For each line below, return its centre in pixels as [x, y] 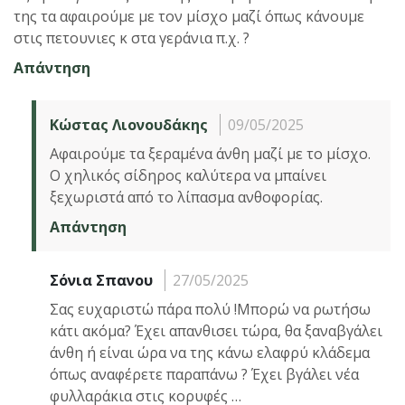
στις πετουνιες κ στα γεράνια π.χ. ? [132, 38]
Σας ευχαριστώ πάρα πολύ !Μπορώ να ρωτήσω [210, 309]
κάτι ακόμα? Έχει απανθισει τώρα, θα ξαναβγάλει [216, 330]
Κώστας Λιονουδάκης [129, 124]
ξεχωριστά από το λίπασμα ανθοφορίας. [186, 197]
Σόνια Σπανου [101, 280]
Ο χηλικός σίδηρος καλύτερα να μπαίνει [188, 175]
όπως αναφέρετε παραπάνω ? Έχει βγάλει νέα [204, 374]
